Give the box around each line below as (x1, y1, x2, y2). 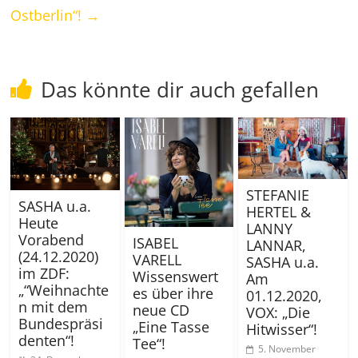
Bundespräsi (18, 313, 104, 333)
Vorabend (18, 229, 85, 249)
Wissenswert (132, 266, 218, 286)
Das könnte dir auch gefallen (41, 74, 320, 104)
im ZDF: (18, 263, 70, 283)
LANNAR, (245, 235, 306, 255)
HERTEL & (245, 201, 311, 221)
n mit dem (18, 296, 89, 316)
